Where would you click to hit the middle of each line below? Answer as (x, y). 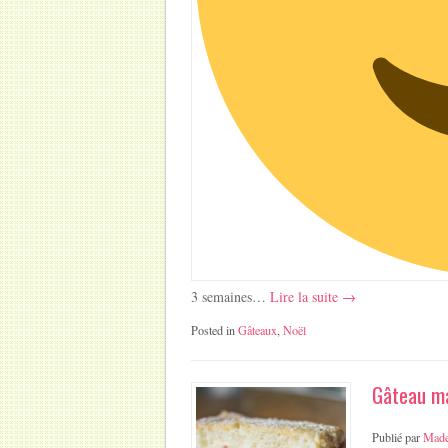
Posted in (215, 329)
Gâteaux (258, 329)
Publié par (398, 436)
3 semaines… (229, 296)
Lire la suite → (311, 296)
